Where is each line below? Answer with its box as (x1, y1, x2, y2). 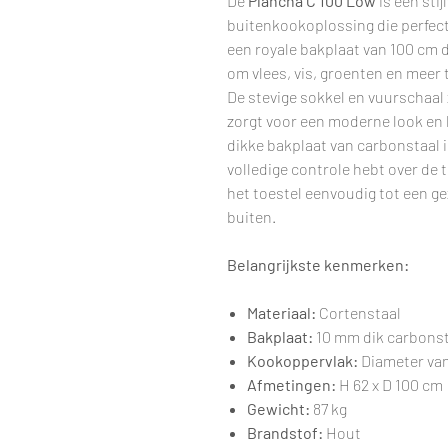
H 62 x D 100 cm (336, 375, 443, 395)
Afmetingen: (247, 375, 336, 395)
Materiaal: (247, 303, 316, 323)
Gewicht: (247, 399, 310, 419)
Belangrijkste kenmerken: (227, 255, 409, 275)
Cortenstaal (316, 303, 401, 323)
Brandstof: (247, 423, 323, 443)
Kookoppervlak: (247, 351, 358, 371)
